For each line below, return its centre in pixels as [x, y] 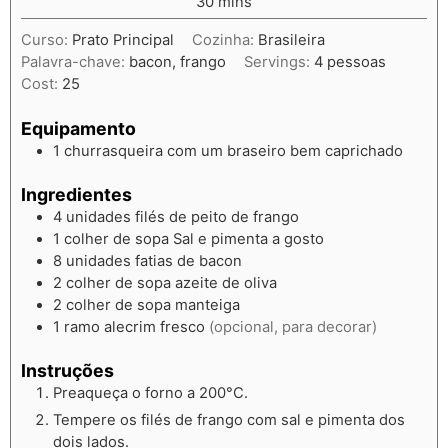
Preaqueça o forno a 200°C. [150, 393]
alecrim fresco [154, 326]
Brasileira [291, 40]
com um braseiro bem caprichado [285, 150]
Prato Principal [123, 40]
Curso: [46, 40]
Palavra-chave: [75, 62]
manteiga [207, 304]
